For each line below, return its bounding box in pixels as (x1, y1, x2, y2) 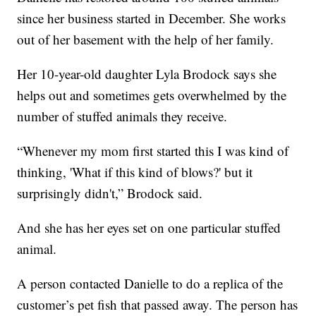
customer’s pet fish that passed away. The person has (17, 295, 298, 313)
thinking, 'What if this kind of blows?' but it (17, 162, 253, 181)
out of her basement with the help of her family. (17, 30, 274, 48)
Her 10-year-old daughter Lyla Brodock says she (17, 64, 277, 83)
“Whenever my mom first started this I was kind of (17, 141, 289, 159)
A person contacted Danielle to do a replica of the (17, 274, 284, 292)
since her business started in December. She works (17, 8, 286, 27)
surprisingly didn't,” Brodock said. (17, 183, 203, 202)
